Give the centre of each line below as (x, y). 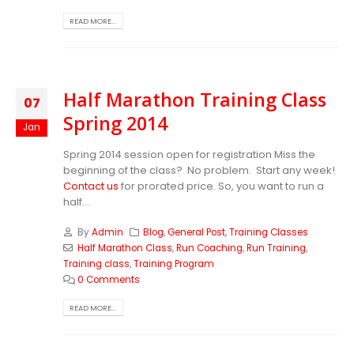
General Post (197, 233)
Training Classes (269, 233)
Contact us (91, 186)
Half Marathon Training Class (195, 99)
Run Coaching (209, 249)
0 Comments (108, 280)
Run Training (276, 249)
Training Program (174, 264)
